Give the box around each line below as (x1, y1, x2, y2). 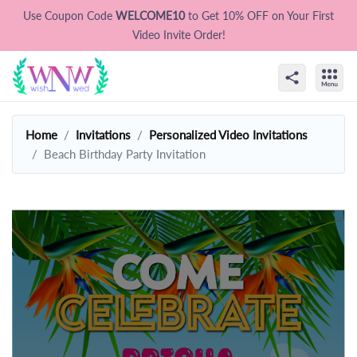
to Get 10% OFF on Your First (188, 9, 334, 22)
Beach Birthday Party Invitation (44, 146, 206, 161)
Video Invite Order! (131, 28, 226, 41)
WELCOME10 (116, 9, 188, 22)
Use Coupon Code (23, 9, 116, 22)
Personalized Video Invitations (149, 127, 308, 142)
